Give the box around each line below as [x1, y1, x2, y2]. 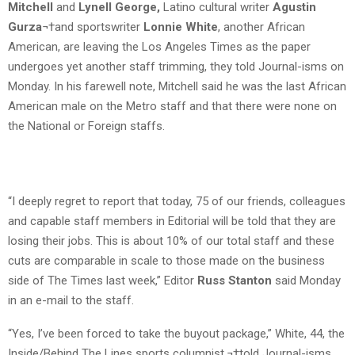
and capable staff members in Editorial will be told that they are [8, 214, 336, 229]
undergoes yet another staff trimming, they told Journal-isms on [8, 59, 344, 74]
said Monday [272, 273, 341, 288]
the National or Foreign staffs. [8, 119, 165, 134]
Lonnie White [143, 20, 218, 35]
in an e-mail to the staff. [8, 293, 134, 308]
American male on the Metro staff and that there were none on [8, 99, 337, 114]
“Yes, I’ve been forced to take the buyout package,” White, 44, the [8, 326, 345, 342]
